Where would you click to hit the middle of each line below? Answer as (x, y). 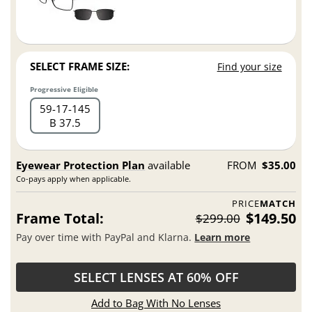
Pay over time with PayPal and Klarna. (106, 237)
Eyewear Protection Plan (81, 165)
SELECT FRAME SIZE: (80, 67)
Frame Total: (60, 219)
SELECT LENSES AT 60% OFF (156, 278)
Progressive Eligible (64, 89)
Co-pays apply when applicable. (74, 179)
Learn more (223, 237)
